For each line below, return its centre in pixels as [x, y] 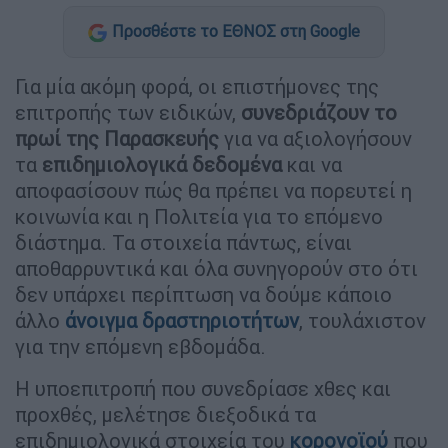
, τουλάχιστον [362, 321]
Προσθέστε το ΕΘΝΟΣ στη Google [236, 31]
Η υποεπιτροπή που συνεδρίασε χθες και [203, 389]
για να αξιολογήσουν [318, 139]
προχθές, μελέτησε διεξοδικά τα [165, 415]
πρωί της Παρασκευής [119, 139]
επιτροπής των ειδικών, [128, 113]
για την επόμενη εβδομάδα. [143, 347]
